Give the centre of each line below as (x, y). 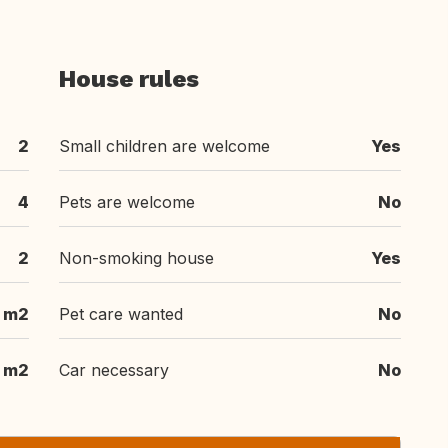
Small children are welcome (164, 146)
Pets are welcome (127, 202)
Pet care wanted (121, 314)
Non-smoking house (136, 258)
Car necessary (114, 370)
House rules (129, 79)
